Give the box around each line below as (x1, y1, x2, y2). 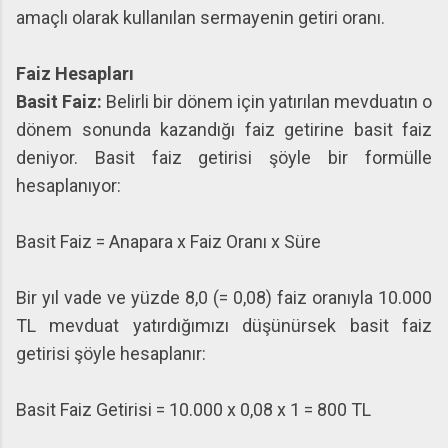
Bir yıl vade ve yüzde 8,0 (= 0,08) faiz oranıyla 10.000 (16, 287, 432, 308)
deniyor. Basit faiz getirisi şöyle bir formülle (16, 147, 432, 168)
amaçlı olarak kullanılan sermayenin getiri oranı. (16, 7, 385, 28)
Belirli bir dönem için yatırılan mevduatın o (106, 91, 432, 112)
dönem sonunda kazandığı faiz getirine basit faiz (16, 119, 432, 140)
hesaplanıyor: (16, 175, 121, 196)
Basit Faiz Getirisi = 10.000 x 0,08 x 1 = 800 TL (16, 399, 371, 420)
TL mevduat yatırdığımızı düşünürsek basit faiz (16, 315, 432, 336)
